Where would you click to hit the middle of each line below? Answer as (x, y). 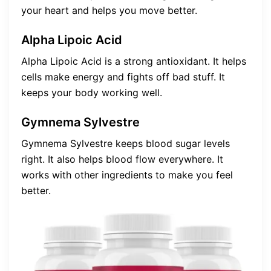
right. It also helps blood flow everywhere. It (122, 159)
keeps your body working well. (92, 92)
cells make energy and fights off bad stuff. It (123, 77)
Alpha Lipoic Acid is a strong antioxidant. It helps (134, 61)
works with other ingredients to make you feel (127, 175)
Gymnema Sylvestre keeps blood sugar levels (126, 143)
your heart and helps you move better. (109, 10)
